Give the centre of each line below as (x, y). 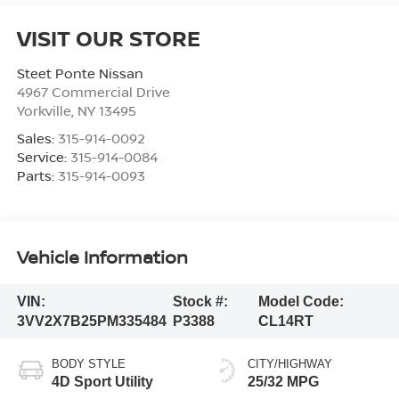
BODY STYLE (88, 363)
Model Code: (301, 301)
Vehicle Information (102, 256)
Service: (43, 157)
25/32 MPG (283, 381)
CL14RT (286, 321)
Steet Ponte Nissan (80, 73)
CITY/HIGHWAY (290, 363)
